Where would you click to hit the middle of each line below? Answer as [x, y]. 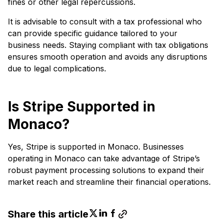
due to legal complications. [57, 68]
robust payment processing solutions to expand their [106, 170]
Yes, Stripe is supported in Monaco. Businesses [96, 146]
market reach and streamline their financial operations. [109, 182]
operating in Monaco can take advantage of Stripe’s [104, 158]
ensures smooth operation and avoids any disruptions [108, 56]
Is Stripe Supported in [82, 106]
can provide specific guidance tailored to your [93, 33]
